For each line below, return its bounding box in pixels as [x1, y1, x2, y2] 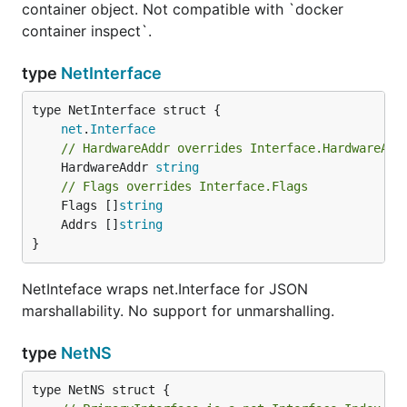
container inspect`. [22, 22, 152, 40]
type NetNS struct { [32, 382, 170, 397]
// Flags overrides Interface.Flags [61, 179, 308, 194]
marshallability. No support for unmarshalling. [22, 302, 334, 320]
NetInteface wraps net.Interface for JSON [22, 280, 308, 298]
